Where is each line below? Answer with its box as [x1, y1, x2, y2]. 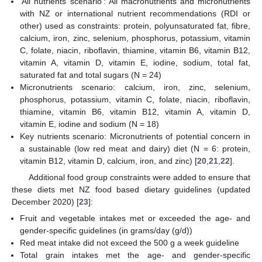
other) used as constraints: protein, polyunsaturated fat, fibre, [20, 21, 250, 31]
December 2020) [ [12, 197, 79, 207]
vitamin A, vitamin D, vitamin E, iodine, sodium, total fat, [20, 58, 250, 68]
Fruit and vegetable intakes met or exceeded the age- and [20, 213, 250, 223]
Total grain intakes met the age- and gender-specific [20, 250, 250, 260]
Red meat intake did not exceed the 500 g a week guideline [20, 238, 240, 248]
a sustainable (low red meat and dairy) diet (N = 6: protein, [20, 144, 250, 154]
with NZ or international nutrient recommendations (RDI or [20, 9, 250, 19]
